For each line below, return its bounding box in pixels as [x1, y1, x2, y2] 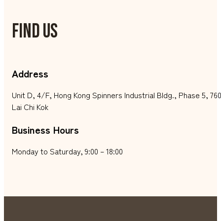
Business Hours [12, 122, 79, 137]
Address [12, 66, 48, 81]
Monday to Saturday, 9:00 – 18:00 [12, 145, 123, 157]
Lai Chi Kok [12, 101, 48, 113]
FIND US [12, 20, 58, 44]
